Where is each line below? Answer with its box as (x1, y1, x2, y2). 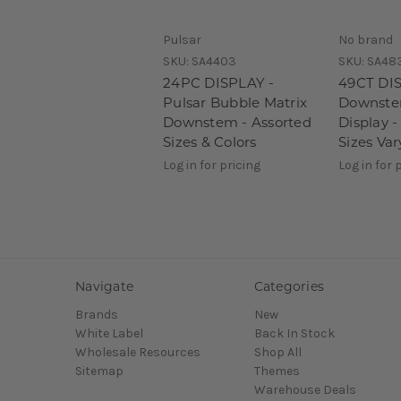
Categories (253, 277, 324, 294)
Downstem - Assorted (163, 113, 311, 131)
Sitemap (75, 363, 124, 380)
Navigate (75, 277, 133, 294)
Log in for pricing (163, 157, 260, 173)
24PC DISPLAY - (163, 73, 275, 91)
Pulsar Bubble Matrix (163, 93, 307, 111)
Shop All (253, 345, 302, 361)
